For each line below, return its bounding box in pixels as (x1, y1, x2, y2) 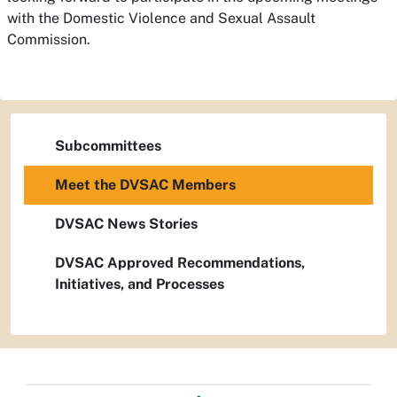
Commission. (7, 31, 90, 48)
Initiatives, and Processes (55, 276, 224, 292)
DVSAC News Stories (55, 215, 198, 232)
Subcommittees (55, 137, 161, 154)
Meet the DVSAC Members (55, 176, 236, 193)
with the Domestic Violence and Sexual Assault (7, 10, 315, 27)
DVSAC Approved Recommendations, (55, 254, 305, 271)
